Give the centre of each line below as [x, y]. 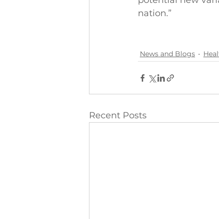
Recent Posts [118, 115]
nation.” [155, 13]
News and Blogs [167, 54]
